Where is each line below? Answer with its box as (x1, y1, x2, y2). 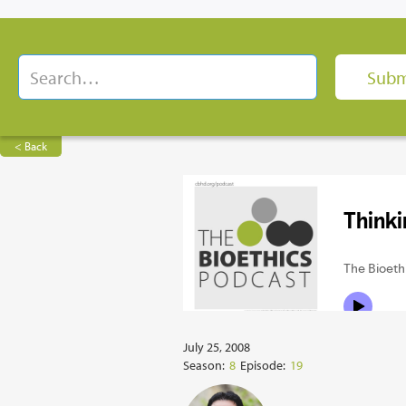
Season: (183, 357, 225, 373)
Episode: (240, 357, 285, 373)
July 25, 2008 (183, 339, 250, 355)
